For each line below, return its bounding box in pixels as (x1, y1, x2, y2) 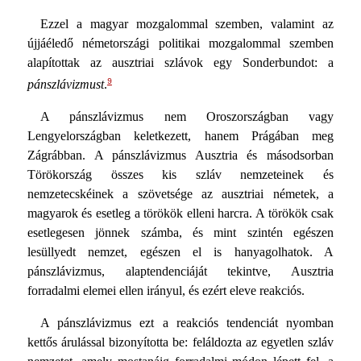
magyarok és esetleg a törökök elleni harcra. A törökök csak (27, 206, 334, 221)
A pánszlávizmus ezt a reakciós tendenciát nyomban (39, 316, 334, 330)
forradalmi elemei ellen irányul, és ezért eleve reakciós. (27, 284, 305, 298)
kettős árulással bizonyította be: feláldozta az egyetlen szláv (27, 335, 334, 350)
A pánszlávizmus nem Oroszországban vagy (39, 110, 334, 124)
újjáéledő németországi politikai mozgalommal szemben (27, 35, 334, 50)
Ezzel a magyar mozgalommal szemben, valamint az (39, 16, 334, 31)
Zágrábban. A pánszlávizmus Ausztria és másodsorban (27, 148, 334, 163)
